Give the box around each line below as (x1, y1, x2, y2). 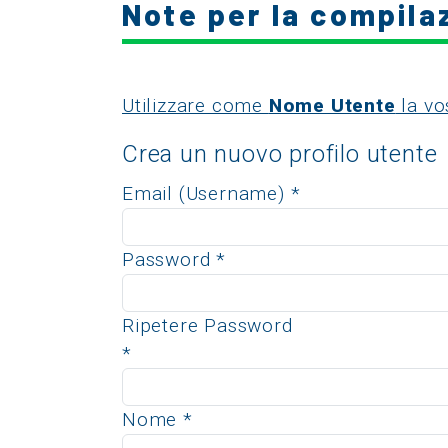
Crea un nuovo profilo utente (122, 139, 438, 168)
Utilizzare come (122, 93, 269, 117)
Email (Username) (122, 181, 291, 205)
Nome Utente (268, 93, 396, 117)
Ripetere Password (122, 313, 293, 337)
